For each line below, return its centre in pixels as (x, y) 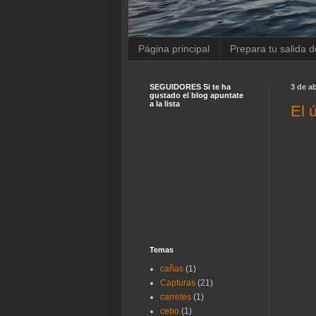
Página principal (174, 49)
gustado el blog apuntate (196, 95)
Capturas (178, 282)
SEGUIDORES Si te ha (190, 86)
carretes (176, 297)
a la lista (165, 103)
